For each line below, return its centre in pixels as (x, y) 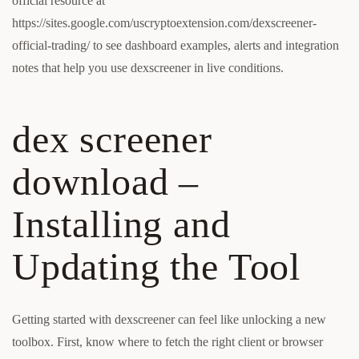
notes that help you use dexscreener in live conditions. (148, 68)
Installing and (121, 224)
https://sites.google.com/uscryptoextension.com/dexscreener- (164, 23)
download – (106, 182)
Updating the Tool (157, 267)
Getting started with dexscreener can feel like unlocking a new (169, 320)
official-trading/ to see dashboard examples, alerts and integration (175, 46)
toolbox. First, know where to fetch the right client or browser (167, 342)
